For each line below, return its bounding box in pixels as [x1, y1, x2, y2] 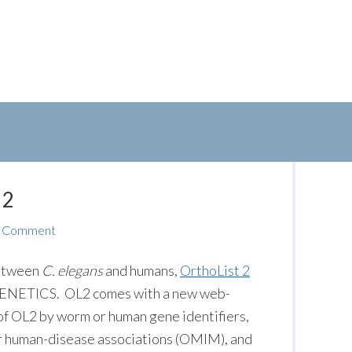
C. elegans [42, 262, 103, 279]
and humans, [103, 262, 180, 279]
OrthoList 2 [180, 262, 250, 279]
